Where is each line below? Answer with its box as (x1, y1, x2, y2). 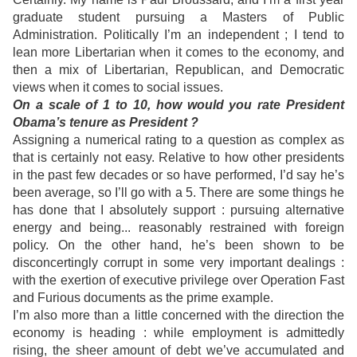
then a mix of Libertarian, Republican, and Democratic (13, 63, 344, 77)
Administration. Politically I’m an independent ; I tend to (13, 28, 344, 42)
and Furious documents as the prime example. (13, 291, 273, 305)
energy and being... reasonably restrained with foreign (13, 221, 344, 235)
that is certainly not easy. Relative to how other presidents (13, 151, 344, 165)
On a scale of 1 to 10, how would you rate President (13, 98, 344, 112)
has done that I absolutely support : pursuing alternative (13, 203, 344, 218)
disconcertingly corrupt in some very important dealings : (13, 256, 344, 270)
